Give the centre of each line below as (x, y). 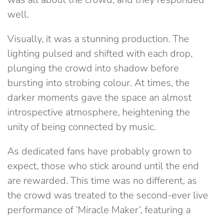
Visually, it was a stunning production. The (98, 39)
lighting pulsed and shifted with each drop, (100, 54)
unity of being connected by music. (82, 127)
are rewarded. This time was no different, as (102, 181)
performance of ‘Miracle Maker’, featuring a (99, 210)
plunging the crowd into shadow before (93, 68)
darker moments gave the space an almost (99, 98)
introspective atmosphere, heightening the (99, 112)
